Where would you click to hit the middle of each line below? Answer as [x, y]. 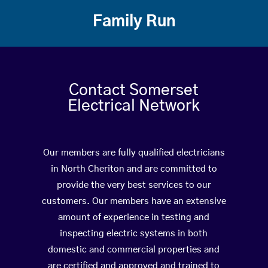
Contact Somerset [134, 91]
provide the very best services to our [134, 185]
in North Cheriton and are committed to [134, 169]
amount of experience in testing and [134, 218]
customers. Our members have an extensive [134, 202]
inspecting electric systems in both [134, 234]
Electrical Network [134, 106]
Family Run [134, 22]
